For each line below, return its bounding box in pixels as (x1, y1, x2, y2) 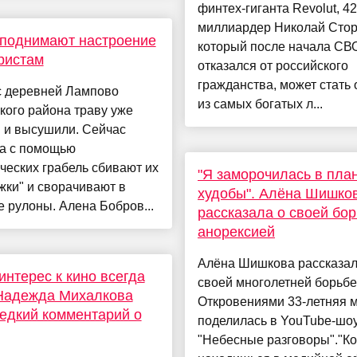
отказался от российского (197, 59, 348, 73)
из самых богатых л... (197, 97, 323, 112)
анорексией (197, 224, 275, 241)
